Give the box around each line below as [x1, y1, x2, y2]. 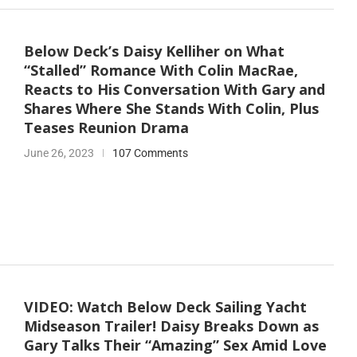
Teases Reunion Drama [23, 117, 189, 137]
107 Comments [112, 146, 188, 159]
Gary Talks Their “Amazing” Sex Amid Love [23, 335, 327, 355]
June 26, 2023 [23, 146, 94, 159]
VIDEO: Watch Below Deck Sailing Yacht [23, 297, 307, 317]
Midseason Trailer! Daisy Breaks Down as [23, 316, 319, 336]
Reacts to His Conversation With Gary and [23, 79, 325, 99]
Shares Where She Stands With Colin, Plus [23, 98, 319, 118]
